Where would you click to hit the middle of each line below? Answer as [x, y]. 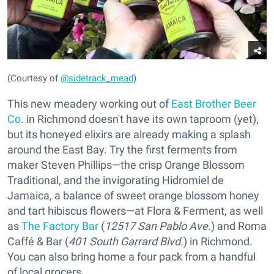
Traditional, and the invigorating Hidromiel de [116, 180]
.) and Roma [237, 226]
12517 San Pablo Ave [156, 226]
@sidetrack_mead [97, 79]
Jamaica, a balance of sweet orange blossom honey [133, 196]
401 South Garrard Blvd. [126, 242]
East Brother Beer [214, 104]
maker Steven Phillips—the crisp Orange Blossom [126, 165]
